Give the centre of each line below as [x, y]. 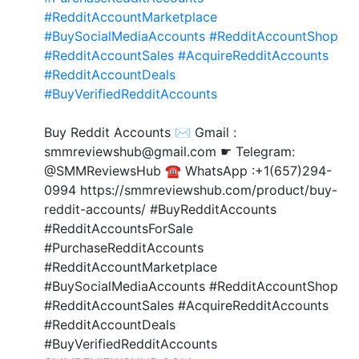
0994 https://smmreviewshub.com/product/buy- [191, 190]
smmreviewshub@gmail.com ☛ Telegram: [169, 151]
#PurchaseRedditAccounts [124, 247]
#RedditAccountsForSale [119, 228]
